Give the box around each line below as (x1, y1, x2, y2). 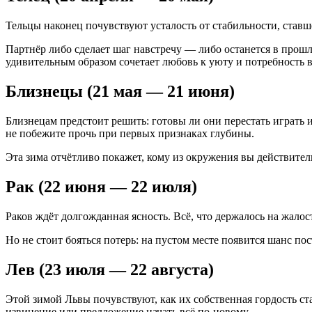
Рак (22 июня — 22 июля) (6, 177, 197, 196)
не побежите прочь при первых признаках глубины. (6, 127, 254, 139)
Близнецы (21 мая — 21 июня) (6, 81, 235, 100)
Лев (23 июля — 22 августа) (6, 260, 214, 279)
